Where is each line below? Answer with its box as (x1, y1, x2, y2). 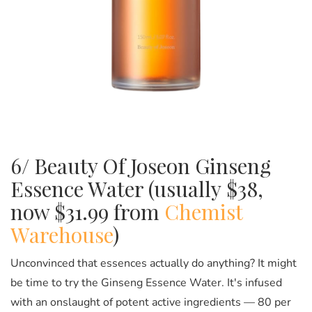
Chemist (164, 198, 242, 226)
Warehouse (10, 221, 113, 249)
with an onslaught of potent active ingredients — (10, 295, 258, 311)
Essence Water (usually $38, (10, 175, 263, 203)
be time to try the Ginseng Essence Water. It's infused (10, 275, 282, 291)
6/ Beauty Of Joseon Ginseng (10, 152, 271, 180)
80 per (258, 295, 291, 311)
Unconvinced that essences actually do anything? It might (10, 256, 297, 272)
